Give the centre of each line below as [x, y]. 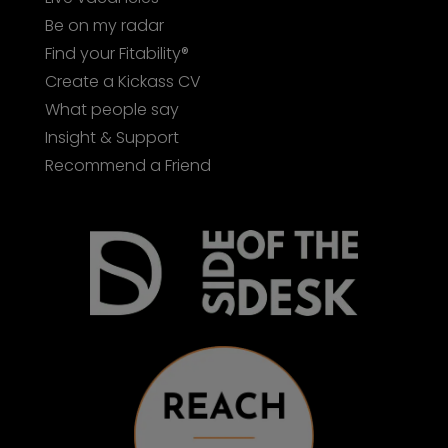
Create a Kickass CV [122, 81]
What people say [111, 109]
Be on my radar [104, 25]
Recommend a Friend [127, 165]
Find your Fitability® [116, 53]
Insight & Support [111, 137]
